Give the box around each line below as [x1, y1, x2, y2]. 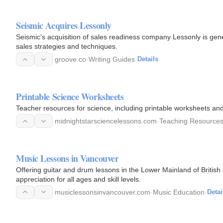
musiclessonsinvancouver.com [55, 188, 150, 196]
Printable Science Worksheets [16, 90, 124, 103]
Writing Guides [89, 55, 135, 64]
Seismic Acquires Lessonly [16, 19, 111, 32]
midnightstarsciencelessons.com [55, 117, 157, 125]
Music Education [153, 188, 205, 196]
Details [137, 55, 158, 63]
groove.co [55, 55, 86, 64]
